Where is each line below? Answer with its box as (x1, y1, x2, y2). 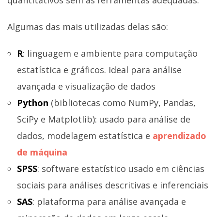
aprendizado (153, 130, 206, 142)
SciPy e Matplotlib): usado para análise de (17, 113, 190, 125)
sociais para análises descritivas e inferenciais (17, 179, 208, 191)
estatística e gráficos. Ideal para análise (17, 64, 182, 76)
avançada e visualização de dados (17, 80, 155, 93)
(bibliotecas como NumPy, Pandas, (51, 97, 196, 109)
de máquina (17, 146, 67, 158)
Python (17, 97, 51, 109)
